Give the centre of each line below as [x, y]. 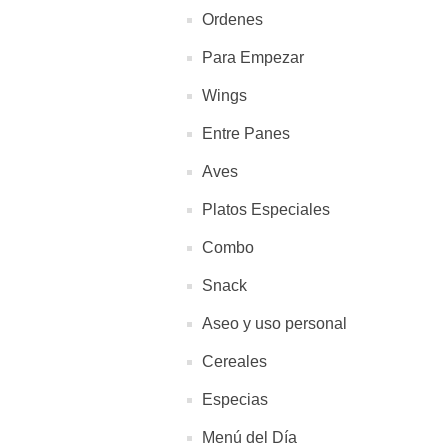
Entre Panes [246, 133]
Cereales [234, 361]
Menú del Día [249, 437]
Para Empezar [253, 57]
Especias [235, 399]
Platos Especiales [266, 209]
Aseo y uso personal [274, 323]
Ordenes [232, 19]
